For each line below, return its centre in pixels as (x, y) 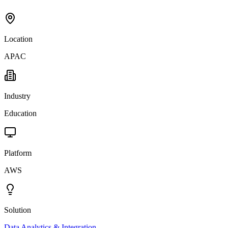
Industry (17, 96)
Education (20, 113)
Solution (18, 210)
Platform (18, 153)
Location (18, 39)
